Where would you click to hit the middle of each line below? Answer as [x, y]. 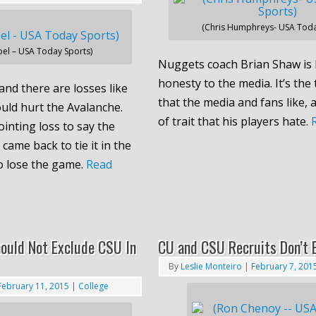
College [93, 286]
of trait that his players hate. [234, 121]
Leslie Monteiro [211, 266]
